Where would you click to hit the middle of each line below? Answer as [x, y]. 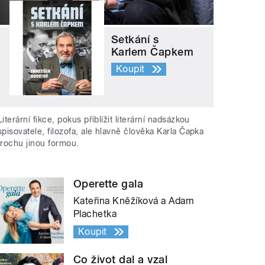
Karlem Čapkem [153, 52]
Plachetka [95, 214]
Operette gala [109, 183]
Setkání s [135, 40]
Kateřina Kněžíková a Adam [134, 201]
